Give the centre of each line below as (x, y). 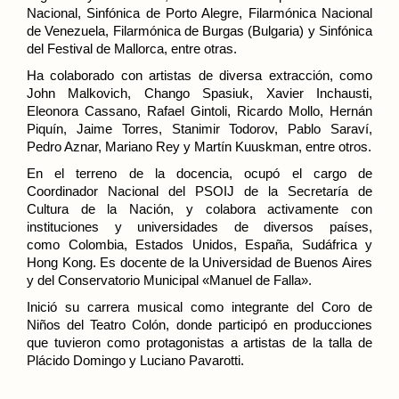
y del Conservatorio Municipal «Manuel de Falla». (169, 280)
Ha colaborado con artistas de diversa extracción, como (199, 75)
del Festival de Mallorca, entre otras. (132, 49)
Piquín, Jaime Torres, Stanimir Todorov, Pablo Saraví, (199, 129)
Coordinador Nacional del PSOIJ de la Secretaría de (199, 191)
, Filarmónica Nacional (306, 13)
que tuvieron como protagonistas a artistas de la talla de (199, 342)
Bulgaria (276, 31)
